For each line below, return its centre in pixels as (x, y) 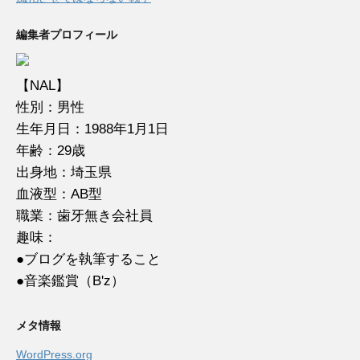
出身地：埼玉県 (64, 173)
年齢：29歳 (51, 151)
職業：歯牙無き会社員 (84, 216)
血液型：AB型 (59, 194)
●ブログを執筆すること (88, 260)
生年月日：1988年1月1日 (92, 129)
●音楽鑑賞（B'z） (70, 281)
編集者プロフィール (67, 35)
